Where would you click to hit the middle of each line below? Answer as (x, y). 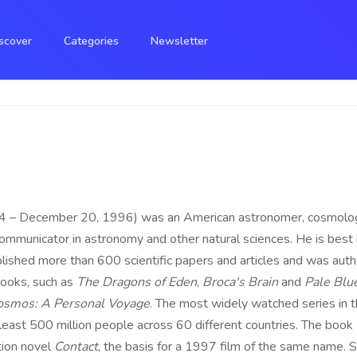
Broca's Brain (240, 282)
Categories (91, 41)
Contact (76, 347)
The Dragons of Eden (137, 282)
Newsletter (179, 41)
